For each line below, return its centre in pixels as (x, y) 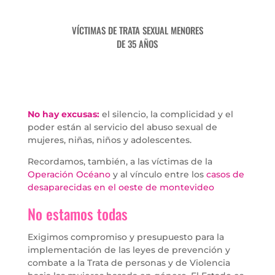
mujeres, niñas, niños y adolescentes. (109, 140)
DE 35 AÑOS (137, 43)
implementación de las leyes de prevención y (129, 250)
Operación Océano (69, 174)
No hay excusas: (63, 114)
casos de (225, 174)
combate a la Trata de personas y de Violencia (129, 262)
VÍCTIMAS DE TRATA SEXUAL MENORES (137, 30)
